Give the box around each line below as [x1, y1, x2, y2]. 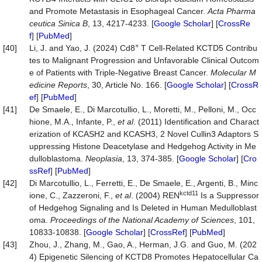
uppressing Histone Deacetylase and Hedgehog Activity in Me [29, 142, 256, 151]
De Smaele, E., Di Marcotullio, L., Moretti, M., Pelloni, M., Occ [29, 105, 256, 114]
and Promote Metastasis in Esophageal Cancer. [29, 6, 208, 16]
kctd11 [180, 189, 198, 196]
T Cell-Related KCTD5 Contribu [139, 43, 257, 53]
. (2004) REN [131, 191, 180, 200]
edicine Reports [29, 80, 87, 89]
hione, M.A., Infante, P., [29, 117, 118, 126]
